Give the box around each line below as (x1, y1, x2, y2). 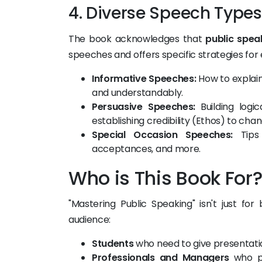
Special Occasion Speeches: (92, 128, 233, 142)
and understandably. (92, 86, 183, 99)
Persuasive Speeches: (92, 100, 196, 113)
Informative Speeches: (92, 72, 196, 85)
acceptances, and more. (92, 142, 201, 156)
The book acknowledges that (68, 32, 206, 46)
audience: (68, 213, 111, 226)
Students (92, 237, 134, 250)
